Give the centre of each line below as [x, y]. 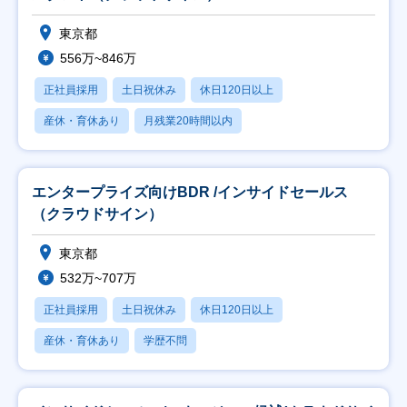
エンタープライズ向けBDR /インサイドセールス [190, 192]
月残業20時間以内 [188, 121]
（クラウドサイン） [97, 214]
